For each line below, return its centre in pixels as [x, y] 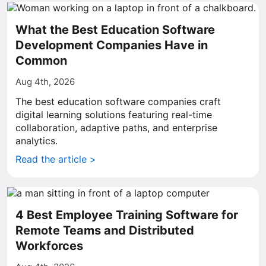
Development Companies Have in [112, 45]
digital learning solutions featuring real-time [114, 115]
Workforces [49, 246]
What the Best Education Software [115, 30]
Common [41, 61]
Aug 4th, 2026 [45, 82]
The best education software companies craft [118, 102]
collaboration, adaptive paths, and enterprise [116, 128]
